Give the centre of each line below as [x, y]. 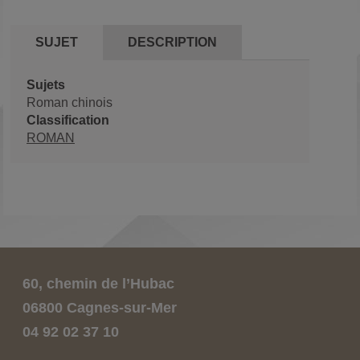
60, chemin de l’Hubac [98, 284]
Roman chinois [70, 102]
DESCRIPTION [172, 42]
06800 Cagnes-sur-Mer [100, 308]
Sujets [46, 85]
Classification [68, 120]
